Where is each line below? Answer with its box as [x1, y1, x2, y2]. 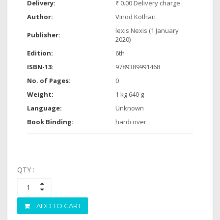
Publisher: [27, 30, 60, 39]
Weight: [27, 90, 54, 99]
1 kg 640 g [115, 90, 144, 99]
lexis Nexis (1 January [115, 26, 179, 35]
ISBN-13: [27, 62, 54, 71]
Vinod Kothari [115, 12, 156, 21]
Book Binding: [27, 117, 74, 126]
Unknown [115, 104, 144, 112]
